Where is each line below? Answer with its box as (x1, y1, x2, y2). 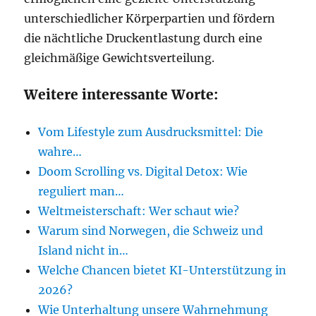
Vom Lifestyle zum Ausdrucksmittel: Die (38, 125, 264, 139)
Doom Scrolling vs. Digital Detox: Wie (38, 164, 248, 178)
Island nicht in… (38, 243, 129, 257)
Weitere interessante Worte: (24, 86, 219, 103)
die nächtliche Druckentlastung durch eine (24, 31, 263, 45)
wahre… (38, 145, 83, 159)
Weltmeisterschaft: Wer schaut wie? (38, 204, 240, 218)
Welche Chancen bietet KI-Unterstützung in (38, 263, 287, 277)
